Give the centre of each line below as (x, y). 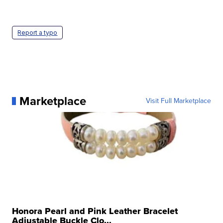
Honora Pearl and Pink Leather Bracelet (95, 211)
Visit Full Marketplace (178, 101)
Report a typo (38, 32)
